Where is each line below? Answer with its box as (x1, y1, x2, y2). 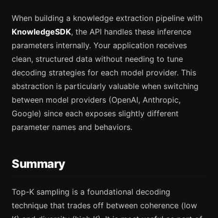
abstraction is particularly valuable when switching (12, 81, 199, 91)
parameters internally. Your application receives (12, 40, 187, 51)
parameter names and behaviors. (12, 122, 132, 132)
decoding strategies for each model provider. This (12, 68, 196, 78)
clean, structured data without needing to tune (12, 54, 183, 64)
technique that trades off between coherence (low (12, 200, 197, 210)
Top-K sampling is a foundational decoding (12, 186, 170, 197)
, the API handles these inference (71, 27, 191, 37)
